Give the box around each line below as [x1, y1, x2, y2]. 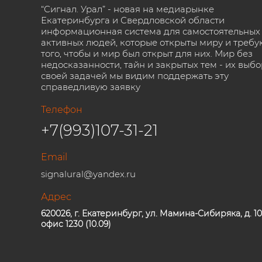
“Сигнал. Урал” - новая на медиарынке [41, 4, 214, 15]
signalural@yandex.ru [41, 168, 136, 180]
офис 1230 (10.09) [41, 219, 111, 229]
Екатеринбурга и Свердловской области [41, 15, 225, 26]
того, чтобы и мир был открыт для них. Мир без [41, 48, 253, 59]
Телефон [41, 104, 82, 115]
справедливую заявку [41, 81, 140, 92]
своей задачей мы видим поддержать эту [41, 70, 229, 81]
